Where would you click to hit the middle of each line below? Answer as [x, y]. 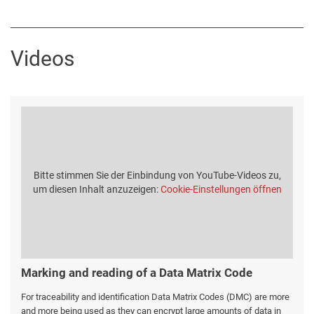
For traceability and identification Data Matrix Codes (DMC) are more [155, 297]
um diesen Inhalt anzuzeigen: [96, 189]
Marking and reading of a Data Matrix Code [137, 273]
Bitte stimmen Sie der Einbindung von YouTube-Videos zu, [157, 175]
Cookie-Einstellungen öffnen [221, 189]
